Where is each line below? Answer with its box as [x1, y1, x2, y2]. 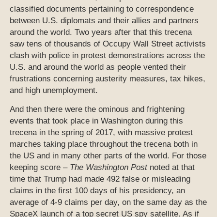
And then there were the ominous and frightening [10, 105, 185, 114]
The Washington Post [70, 163, 147, 172]
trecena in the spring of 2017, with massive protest [10, 128, 193, 138]
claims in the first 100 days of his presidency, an [10, 186, 185, 196]
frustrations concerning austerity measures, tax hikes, [10, 74, 205, 84]
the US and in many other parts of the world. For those [10, 151, 206, 161]
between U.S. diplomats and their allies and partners [10, 16, 199, 26]
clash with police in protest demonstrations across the [10, 51, 205, 61]
